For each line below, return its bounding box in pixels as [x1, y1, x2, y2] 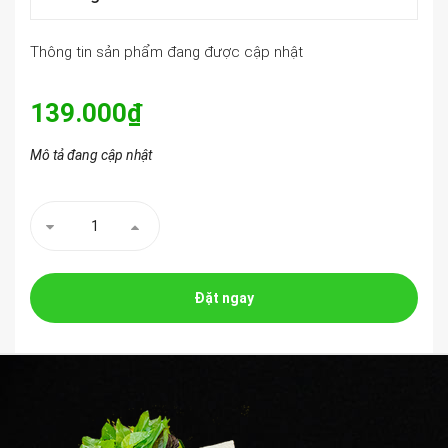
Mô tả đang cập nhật [30, 147, 152, 163]
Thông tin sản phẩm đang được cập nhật [30, 43, 303, 61]
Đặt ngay [194, 289, 254, 306]
